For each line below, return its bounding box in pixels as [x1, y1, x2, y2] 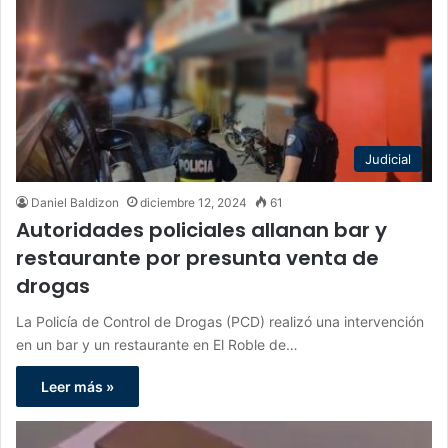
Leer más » [41, 378, 114, 396]
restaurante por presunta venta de [16, 244, 379, 273]
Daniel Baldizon [31, 195, 119, 211]
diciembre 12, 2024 [140, 195, 247, 211]
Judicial [365, 151, 411, 168]
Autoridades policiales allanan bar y [16, 216, 387, 245]
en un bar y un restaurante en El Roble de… [16, 336, 298, 354]
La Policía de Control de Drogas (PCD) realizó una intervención [16, 313, 424, 331]
